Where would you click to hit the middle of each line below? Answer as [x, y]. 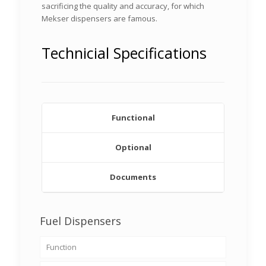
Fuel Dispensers [80, 221]
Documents [133, 177]
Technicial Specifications [124, 53]
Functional [133, 118]
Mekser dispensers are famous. [100, 18]
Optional [133, 147]
